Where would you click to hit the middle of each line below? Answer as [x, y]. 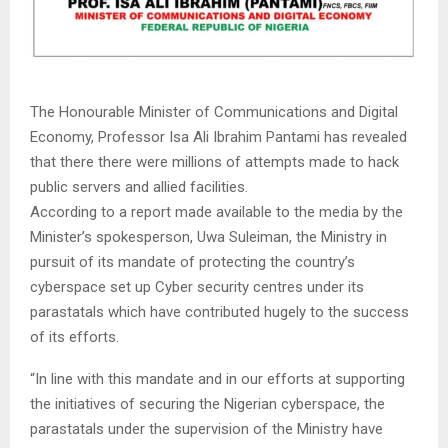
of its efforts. [74, 336]
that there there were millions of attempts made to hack [214, 161]
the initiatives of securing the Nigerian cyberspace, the [207, 403]
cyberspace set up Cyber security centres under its [197, 286]
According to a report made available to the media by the [216, 211]
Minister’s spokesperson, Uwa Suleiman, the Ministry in [208, 236]
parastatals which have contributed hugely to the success [219, 311]
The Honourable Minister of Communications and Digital [214, 111]
